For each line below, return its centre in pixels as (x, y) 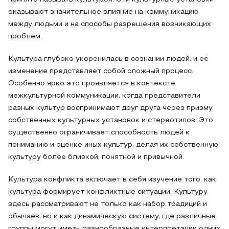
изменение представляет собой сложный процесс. (101, 71)
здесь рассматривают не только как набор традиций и (108, 204)
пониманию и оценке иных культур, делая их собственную (113, 145)
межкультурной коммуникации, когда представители (104, 96)
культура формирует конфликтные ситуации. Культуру (108, 192)
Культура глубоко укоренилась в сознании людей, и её (108, 59)
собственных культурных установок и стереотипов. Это (111, 120)
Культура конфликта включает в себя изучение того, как (112, 180)
